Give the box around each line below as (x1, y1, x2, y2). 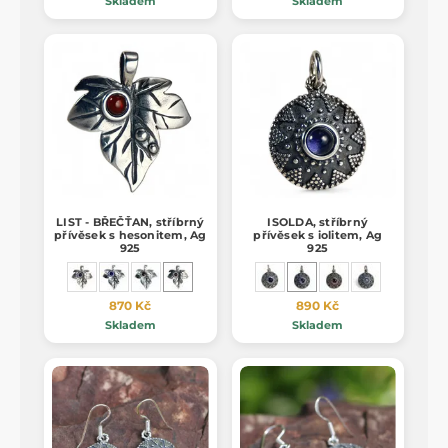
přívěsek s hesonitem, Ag (54, 228, 207, 243)
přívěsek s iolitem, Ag (253, 228, 383, 243)
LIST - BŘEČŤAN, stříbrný (56, 215, 205, 230)
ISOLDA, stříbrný (267, 215, 368, 230)
